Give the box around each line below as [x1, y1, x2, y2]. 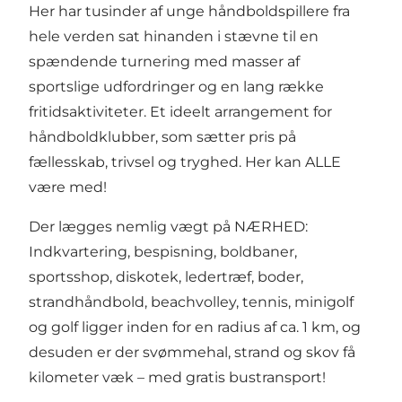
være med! [29, 179, 107, 197]
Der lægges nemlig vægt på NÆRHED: [29, 218, 308, 236]
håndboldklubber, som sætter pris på [29, 128, 296, 146]
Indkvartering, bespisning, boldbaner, [29, 243, 297, 261]
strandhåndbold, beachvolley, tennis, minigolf [29, 293, 354, 311]
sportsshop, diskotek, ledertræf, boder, [29, 268, 303, 286]
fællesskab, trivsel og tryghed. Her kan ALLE [29, 153, 341, 171]
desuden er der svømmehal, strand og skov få [29, 344, 355, 362]
